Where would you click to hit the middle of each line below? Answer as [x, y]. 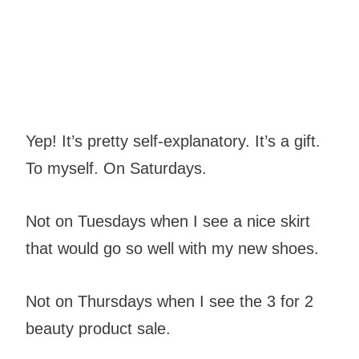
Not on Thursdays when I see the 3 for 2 [169, 302]
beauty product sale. [101, 329]
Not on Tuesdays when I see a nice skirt [168, 222]
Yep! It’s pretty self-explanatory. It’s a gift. [173, 141]
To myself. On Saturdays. [119, 169]
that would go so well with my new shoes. [175, 249]
